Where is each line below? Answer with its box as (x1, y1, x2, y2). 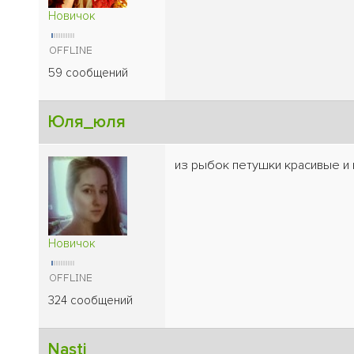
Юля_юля (48, 111, 126, 132)
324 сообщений (48, 292, 133, 307)
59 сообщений (48, 65, 128, 80)
